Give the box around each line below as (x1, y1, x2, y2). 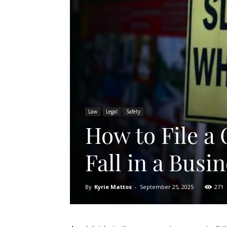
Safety (126, 107, 140, 115)
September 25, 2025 (140, 182, 194, 191)
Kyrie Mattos (94, 182, 132, 191)
